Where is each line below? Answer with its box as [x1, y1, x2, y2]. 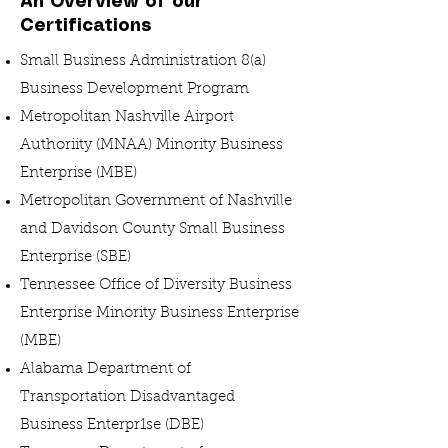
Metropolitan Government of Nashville [20, 194, 292, 209]
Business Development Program [20, 82, 249, 97]
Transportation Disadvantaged [20, 390, 235, 405]
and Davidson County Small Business [20, 222, 285, 237]
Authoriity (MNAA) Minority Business [20, 138, 283, 153]
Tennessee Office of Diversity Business [20, 278, 292, 293]
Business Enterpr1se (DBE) [20, 418, 204, 433]
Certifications [20, 18, 151, 34]
